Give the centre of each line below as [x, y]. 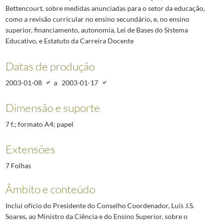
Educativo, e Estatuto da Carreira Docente [69, 41]
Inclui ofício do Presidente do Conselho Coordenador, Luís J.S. [100, 206]
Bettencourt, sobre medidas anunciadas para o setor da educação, [105, 8]
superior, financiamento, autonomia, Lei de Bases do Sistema [96, 30]
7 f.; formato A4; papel [39, 124]
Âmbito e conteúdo [50, 189]
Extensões [30, 149]
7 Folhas [18, 166]
